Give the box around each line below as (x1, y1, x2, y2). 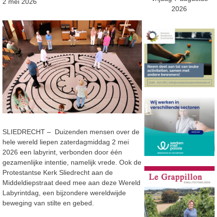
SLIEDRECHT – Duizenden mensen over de (2, 128, 139, 136)
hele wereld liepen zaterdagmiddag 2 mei (2, 138, 129, 146)
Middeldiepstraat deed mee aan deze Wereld (2, 179, 140, 187)
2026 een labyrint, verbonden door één (2, 148, 122, 156)
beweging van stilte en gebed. (2, 199, 94, 207)
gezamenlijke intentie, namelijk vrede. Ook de (2, 158, 141, 167)
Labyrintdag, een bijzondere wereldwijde (2, 189, 126, 197)
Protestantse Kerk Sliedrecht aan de (2, 169, 113, 177)
